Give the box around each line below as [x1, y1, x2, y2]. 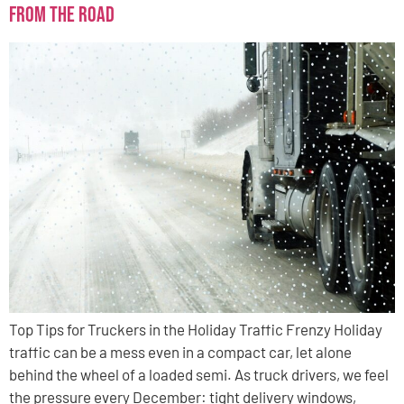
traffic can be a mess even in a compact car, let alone [9, 342, 352, 361]
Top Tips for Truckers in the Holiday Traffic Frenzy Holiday [9, 319, 382, 338]
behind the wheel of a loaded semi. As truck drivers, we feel [9, 364, 389, 383]
